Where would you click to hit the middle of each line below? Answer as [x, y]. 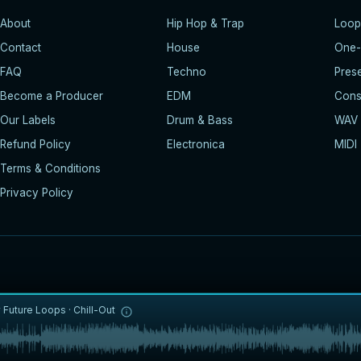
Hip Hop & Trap [206, 23]
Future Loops [35, 310]
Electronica [196, 144]
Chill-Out [94, 310]
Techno [187, 71]
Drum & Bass [200, 120]
